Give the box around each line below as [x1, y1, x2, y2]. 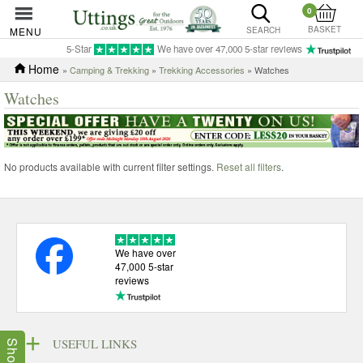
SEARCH [246, 24, 280, 36]
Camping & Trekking [70, 63, 149, 76]
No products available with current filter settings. [4, 159, 216, 173]
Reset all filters [216, 159, 281, 173]
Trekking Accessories [159, 63, 245, 76]
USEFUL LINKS [53, 335, 137, 352]
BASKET [308, 23, 342, 35]
